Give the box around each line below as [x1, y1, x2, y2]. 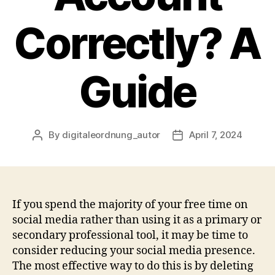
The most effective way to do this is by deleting [12, 258, 254, 273]
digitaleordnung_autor [62, 128, 161, 141]
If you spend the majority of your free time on [12, 197, 248, 212]
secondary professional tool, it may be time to [12, 228, 248, 242]
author [37, 142, 66, 155]
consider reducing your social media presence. [12, 243, 255, 258]
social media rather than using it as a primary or [12, 212, 261, 227]
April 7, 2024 [189, 128, 242, 141]
